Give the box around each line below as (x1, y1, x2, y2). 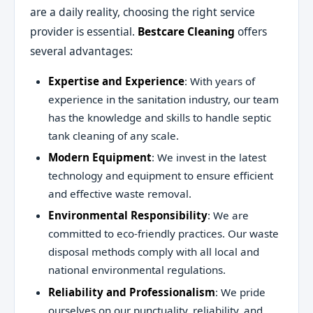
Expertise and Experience (48, 73, 184, 88)
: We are (207, 208, 249, 223)
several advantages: (30, 43, 133, 59)
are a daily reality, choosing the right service (30, 4, 256, 20)
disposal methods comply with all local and (48, 245, 259, 259)
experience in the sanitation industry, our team (48, 92, 279, 106)
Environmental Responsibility (48, 208, 208, 223)
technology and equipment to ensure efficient (48, 168, 273, 182)
